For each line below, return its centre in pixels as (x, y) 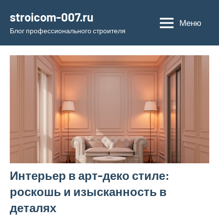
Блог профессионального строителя (68, 31)
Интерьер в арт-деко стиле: (90, 175)
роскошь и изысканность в (88, 191)
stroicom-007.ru (52, 17)
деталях (33, 207)
